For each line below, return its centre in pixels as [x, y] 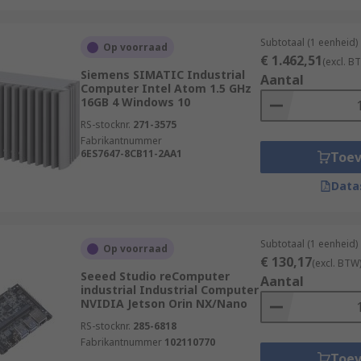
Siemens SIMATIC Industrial [162, 75]
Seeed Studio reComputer [155, 276]
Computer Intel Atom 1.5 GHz [166, 88]
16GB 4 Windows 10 [135, 102]
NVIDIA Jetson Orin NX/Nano [164, 303]
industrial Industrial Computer [169, 290]
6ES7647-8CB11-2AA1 [131, 154]
